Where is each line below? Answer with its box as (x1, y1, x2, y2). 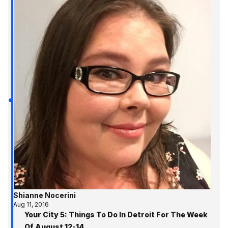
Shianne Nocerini (13, 191, 76, 200)
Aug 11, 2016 (13, 201, 49, 209)
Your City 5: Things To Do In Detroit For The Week (24, 210, 208, 219)
